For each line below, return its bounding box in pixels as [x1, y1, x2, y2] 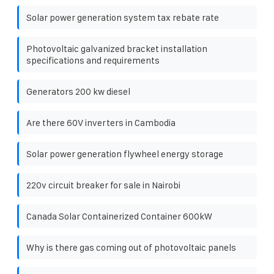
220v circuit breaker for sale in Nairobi [26, 179, 180, 190]
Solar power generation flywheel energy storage [26, 148, 223, 159]
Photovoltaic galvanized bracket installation [26, 43, 207, 54]
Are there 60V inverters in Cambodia [26, 117, 176, 128]
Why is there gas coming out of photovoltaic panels [26, 242, 236, 253]
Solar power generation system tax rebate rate [26, 12, 219, 23]
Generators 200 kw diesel [26, 86, 130, 97]
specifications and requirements [26, 54, 160, 65]
